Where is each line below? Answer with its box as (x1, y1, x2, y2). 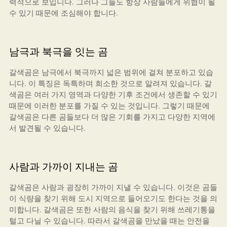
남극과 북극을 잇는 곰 (9, 45, 108, 58)
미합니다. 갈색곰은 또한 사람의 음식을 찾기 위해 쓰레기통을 (9, 204, 215, 214)
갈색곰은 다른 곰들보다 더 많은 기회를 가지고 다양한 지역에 (9, 111, 215, 122)
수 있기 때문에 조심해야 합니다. (9, 8, 118, 18)
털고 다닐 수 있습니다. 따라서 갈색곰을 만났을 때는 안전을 (9, 215, 210, 225)
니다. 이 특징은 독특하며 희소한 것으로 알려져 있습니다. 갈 (9, 78, 212, 88)
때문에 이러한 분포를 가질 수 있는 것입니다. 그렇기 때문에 (9, 100, 210, 110)
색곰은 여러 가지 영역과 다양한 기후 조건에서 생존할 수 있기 (9, 89, 217, 99)
